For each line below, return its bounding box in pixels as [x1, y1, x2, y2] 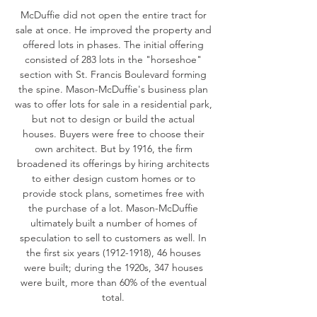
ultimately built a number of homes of [30, 217, 197, 229]
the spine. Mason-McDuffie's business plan [18, 83, 208, 96]
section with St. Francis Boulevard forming [20, 68, 207, 81]
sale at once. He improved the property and [15, 23, 212, 36]
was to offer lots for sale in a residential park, [14, 98, 212, 110]
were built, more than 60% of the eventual [20, 276, 207, 289]
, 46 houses [151, 246, 201, 259]
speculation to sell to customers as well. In [20, 231, 207, 244]
